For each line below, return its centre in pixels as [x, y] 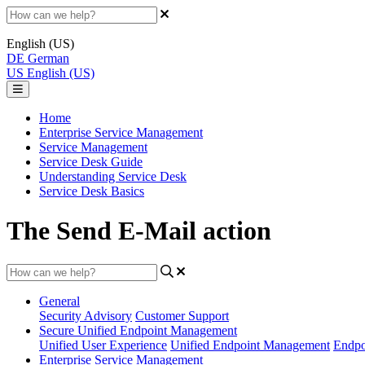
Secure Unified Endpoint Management [138, 330]
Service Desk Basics [92, 191]
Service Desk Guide [91, 162]
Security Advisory [86, 315]
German [48, 58]
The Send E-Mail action [139, 231]
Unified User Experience [103, 345]
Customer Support [182, 315]
